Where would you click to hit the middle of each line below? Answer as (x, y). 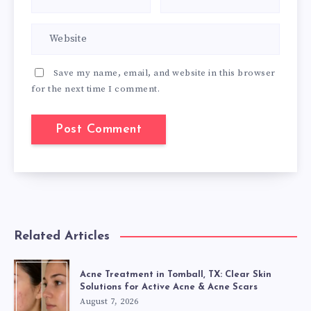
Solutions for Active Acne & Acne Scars (169, 287)
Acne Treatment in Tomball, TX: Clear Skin (176, 274)
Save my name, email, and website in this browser (164, 73)
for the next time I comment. (95, 89)
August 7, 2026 (109, 301)
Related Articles (62, 236)
